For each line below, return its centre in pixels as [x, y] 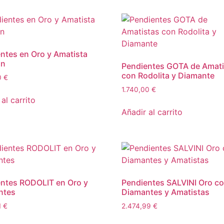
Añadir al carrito [152, 112]
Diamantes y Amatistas [166, 192]
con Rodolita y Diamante [168, 76]
